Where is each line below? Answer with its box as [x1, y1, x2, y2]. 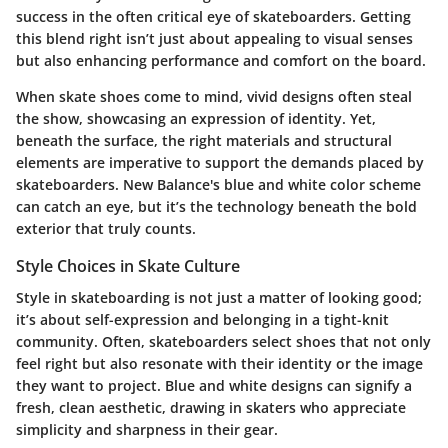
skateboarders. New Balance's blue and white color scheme [16, 175, 421, 195]
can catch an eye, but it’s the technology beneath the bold [16, 197, 417, 217]
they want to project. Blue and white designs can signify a [16, 376, 412, 396]
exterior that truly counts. [16, 219, 196, 239]
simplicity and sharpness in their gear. [16, 420, 278, 440]
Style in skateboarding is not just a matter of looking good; [16, 288, 422, 308]
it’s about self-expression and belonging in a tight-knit [16, 310, 389, 330]
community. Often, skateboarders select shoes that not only [16, 332, 431, 352]
